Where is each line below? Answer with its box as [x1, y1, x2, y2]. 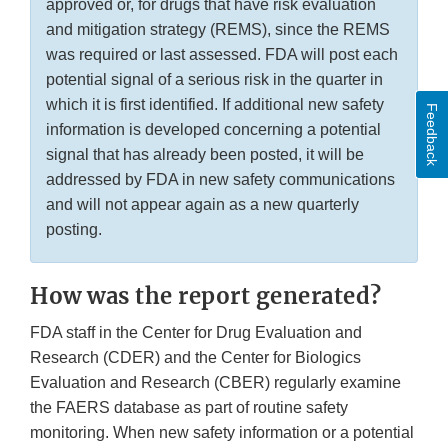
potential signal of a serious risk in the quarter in [46, 71, 383, 89]
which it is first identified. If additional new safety [46, 96, 384, 114]
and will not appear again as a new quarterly [46, 196, 359, 214]
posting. [46, 221, 102, 239]
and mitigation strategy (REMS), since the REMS [46, 21, 390, 39]
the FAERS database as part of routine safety [30, 399, 348, 417]
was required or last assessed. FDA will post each [46, 46, 398, 64]
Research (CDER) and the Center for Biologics [30, 349, 361, 367]
